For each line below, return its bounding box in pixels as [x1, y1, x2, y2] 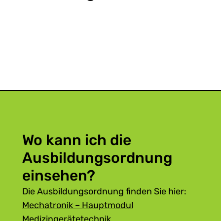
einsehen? [22, 166, 95, 184]
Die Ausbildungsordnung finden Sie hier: [22, 185, 186, 197]
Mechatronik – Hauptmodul [22, 199, 133, 211]
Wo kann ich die [22, 131, 131, 149]
